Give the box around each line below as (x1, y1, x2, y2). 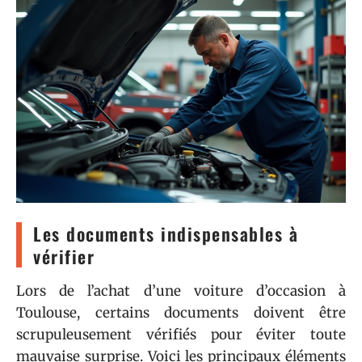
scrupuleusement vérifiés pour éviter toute (16, 326, 346, 343)
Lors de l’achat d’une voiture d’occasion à (16, 282, 346, 300)
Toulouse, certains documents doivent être (16, 304, 346, 322)
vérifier (33, 243, 95, 269)
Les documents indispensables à (33, 221, 298, 246)
